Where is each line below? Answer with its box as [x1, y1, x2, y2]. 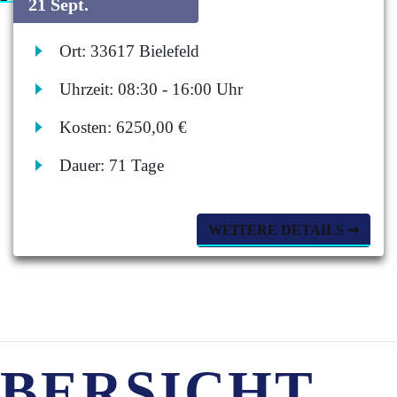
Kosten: [59, 118, 117, 136]
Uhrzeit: [59, 80, 119, 98]
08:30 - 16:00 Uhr [118, 80, 244, 98]
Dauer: [59, 156, 110, 175]
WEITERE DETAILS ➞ [208, 222, 359, 237]
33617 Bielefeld [90, 42, 200, 60]
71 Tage [109, 156, 165, 175]
